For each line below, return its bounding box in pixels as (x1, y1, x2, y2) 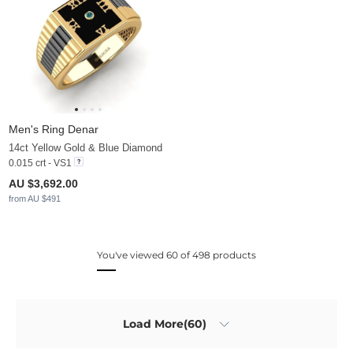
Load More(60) (123, 316, 206, 331)
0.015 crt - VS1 (9, 158, 72, 169)
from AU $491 (9, 194, 61, 204)
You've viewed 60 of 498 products (97, 249, 256, 262)
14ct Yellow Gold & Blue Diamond (9, 142, 162, 154)
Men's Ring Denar (9, 123, 98, 136)
